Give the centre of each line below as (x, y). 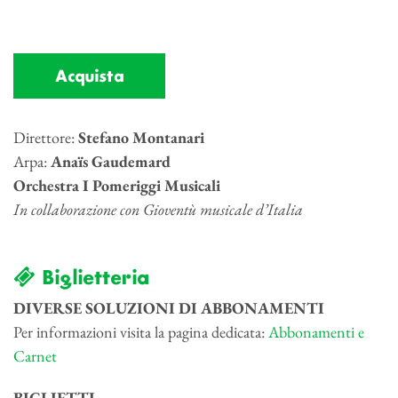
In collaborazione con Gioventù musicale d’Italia (158, 210)
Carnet (35, 356)
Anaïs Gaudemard (111, 162)
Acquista (89, 78)
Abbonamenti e (316, 332)
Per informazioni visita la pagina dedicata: (141, 332)
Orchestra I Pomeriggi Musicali (117, 186)
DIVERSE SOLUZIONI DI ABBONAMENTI (169, 308)
